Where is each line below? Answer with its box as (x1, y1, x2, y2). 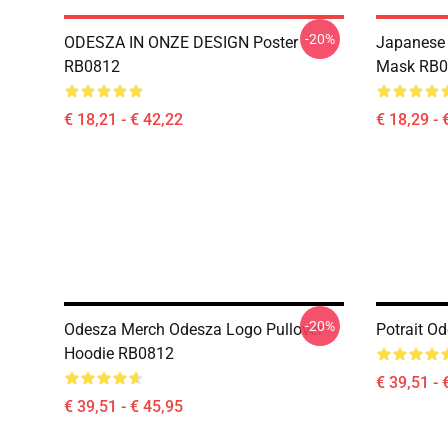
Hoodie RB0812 (64, 344, 174, 363)
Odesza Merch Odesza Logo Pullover (64, 320, 323, 339)
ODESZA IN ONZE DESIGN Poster (64, 33, 298, 52)
